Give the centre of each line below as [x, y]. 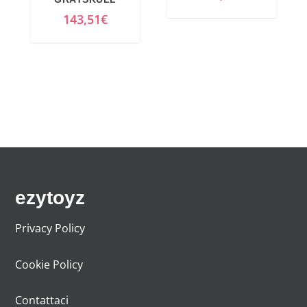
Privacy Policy [50, 229]
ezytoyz [50, 198]
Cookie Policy [49, 264]
